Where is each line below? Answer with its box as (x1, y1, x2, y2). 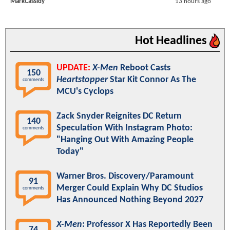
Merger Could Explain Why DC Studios (56, 183, 203, 194)
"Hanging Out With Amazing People (56, 135, 194, 145)
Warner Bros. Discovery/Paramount (56, 171, 194, 182)
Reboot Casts (118, 63, 170, 73)
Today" (56, 147, 84, 157)
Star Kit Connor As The (108, 75, 196, 85)
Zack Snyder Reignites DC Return (56, 111, 182, 122)
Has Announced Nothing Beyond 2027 (56, 195, 203, 205)
